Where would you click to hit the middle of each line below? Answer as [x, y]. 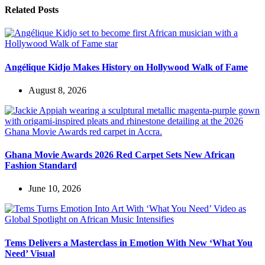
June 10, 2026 [55, 189]
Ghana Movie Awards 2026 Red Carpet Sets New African [120, 155]
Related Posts [32, 10]
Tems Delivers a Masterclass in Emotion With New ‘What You [129, 243]
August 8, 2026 [57, 90]
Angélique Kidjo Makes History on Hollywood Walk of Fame [126, 67]
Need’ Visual [30, 253]
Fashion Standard [41, 166]
